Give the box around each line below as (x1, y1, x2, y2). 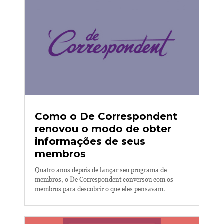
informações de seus (35, 135, 145, 147)
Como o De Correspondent (35, 110, 177, 122)
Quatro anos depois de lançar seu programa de (35, 166, 167, 174)
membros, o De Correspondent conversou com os (35, 176, 173, 183)
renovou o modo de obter (35, 123, 171, 135)
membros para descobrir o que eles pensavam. (35, 185, 165, 193)
